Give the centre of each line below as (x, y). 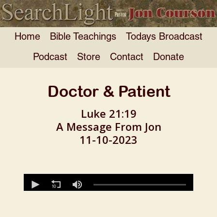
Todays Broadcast (164, 37)
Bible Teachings (83, 37)
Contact (127, 57)
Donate (169, 57)
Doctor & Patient (108, 91)
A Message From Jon (108, 126)
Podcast (50, 57)
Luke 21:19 (108, 113)
